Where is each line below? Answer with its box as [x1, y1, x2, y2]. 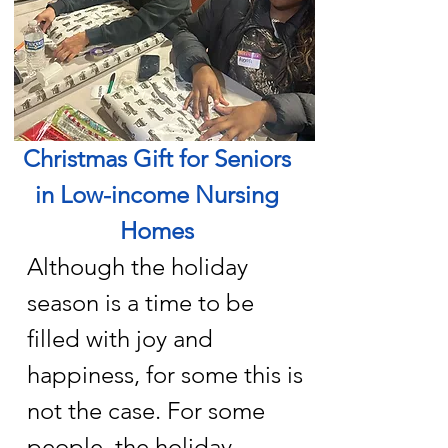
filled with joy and [27, 324, 213, 353]
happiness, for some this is [27, 360, 303, 389]
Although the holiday [27, 252, 248, 281]
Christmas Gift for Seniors [23, 144, 291, 173]
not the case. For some [27, 396, 265, 425]
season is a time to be [27, 288, 254, 317]
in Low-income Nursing [35, 180, 279, 209]
